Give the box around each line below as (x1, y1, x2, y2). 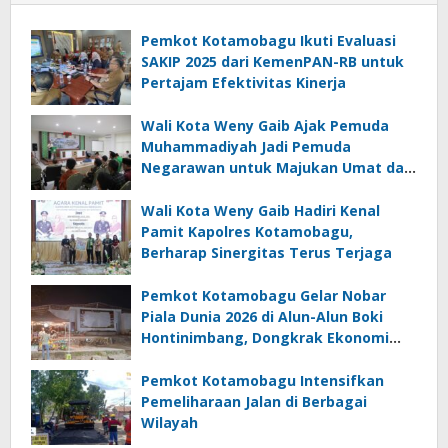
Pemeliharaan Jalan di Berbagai (141, 392, 367, 412)
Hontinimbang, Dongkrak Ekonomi (141, 328, 389, 348)
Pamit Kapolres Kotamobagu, (141, 222, 353, 242)
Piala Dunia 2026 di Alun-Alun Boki (141, 307, 383, 327)
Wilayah (141, 413, 198, 433)
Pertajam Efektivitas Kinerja (141, 73, 346, 93)
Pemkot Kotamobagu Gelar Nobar (141, 286, 386, 306)
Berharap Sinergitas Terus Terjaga (141, 243, 392, 263)
